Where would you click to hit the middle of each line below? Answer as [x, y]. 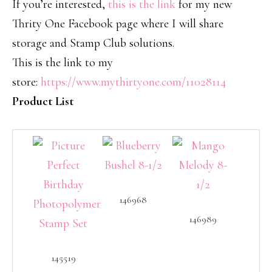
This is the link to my [63, 63]
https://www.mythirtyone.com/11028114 [134, 82]
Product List [43, 101]
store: [26, 82]
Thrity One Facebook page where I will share [118, 24]
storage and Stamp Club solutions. [93, 43]
